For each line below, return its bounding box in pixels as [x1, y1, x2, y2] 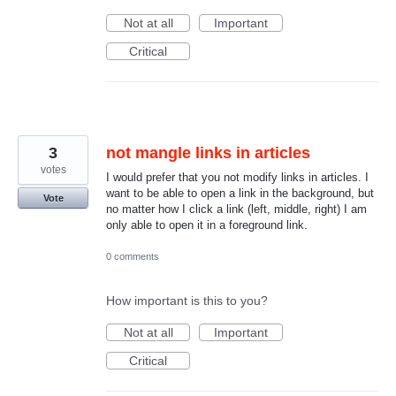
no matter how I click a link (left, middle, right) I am [106, 202, 367, 217]
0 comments [106, 250, 159, 262]
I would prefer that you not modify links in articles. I [106, 171, 369, 185]
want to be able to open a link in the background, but [106, 187, 374, 201]
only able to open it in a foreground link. [106, 218, 308, 232]
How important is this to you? [106, 293, 268, 308]
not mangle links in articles [106, 144, 310, 163]
